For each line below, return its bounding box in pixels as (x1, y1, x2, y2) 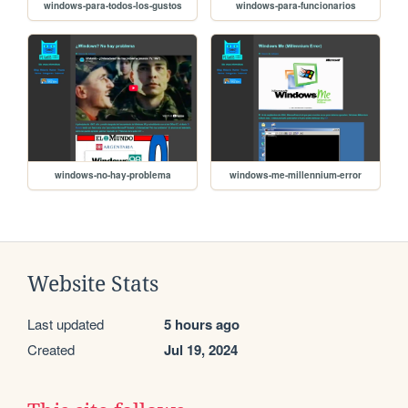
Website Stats (27, 271, 158, 296)
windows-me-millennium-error (229, 168, 362, 181)
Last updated (27, 313, 104, 333)
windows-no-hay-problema (54, 168, 171, 181)
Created (27, 339, 75, 359)
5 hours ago (164, 313, 240, 334)
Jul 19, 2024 (164, 339, 238, 360)
